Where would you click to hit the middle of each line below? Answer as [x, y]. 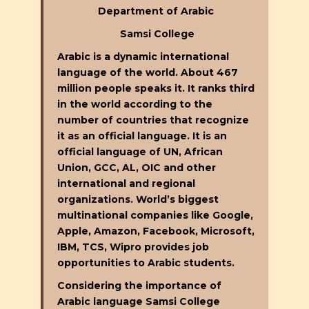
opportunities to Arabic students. [146, 262]
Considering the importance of [139, 285]
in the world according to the [135, 104]
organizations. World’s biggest [138, 199]
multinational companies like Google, [155, 215]
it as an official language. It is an [142, 136]
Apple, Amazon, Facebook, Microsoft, [156, 231]
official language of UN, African [140, 151]
